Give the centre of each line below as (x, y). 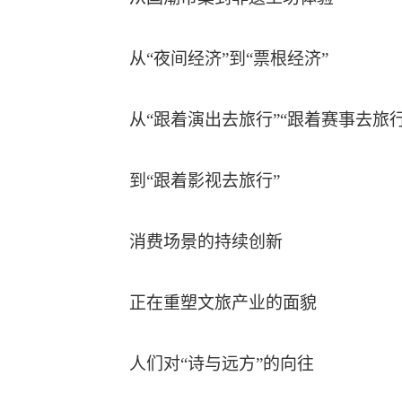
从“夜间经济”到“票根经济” (229, 59)
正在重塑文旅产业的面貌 (223, 303)
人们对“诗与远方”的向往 (222, 364)
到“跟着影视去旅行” (205, 181)
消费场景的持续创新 (206, 242)
